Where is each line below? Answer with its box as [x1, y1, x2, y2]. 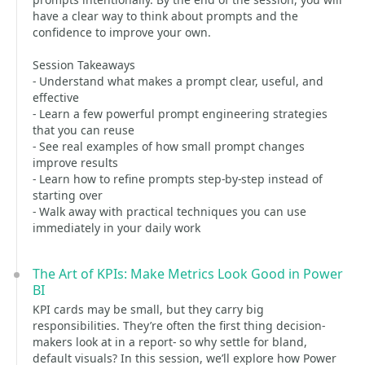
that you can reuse [33, 122, 134, 138]
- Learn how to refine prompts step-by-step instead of [33, 171, 323, 187]
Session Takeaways [33, 57, 135, 73]
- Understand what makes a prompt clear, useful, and [33, 73, 323, 89]
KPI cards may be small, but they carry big [33, 301, 264, 317]
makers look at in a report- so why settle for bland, [33, 334, 307, 350]
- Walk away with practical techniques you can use [33, 204, 306, 219]
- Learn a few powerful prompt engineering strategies [33, 106, 328, 121]
